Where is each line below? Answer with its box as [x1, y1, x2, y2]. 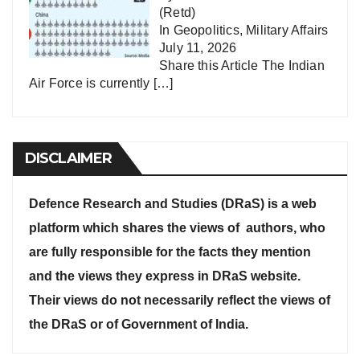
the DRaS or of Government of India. [29, 317, 248, 332]
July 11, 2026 [159, 41, 237, 55]
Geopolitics [173, 23, 239, 38]
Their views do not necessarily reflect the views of [29, 293, 330, 308]
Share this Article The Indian [159, 59, 325, 73]
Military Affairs [246, 23, 329, 38]
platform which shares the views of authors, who [29, 221, 325, 235]
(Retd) [159, 6, 196, 20]
